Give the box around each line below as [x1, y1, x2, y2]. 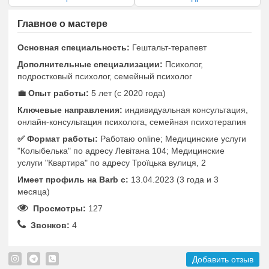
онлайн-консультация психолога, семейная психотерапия [17, 117, 246, 127]
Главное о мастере [17, 19, 107, 29]
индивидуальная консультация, [125, 105, 248, 115]
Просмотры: [28, 204, 86, 213]
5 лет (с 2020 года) [91, 88, 166, 98]
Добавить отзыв [192, 255, 253, 264]
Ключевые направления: [17, 105, 122, 115]
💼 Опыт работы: [17, 88, 89, 98]
